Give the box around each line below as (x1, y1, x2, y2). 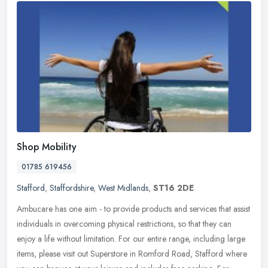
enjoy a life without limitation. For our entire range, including (17, 233, 225, 245)
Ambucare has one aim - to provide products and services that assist (17, 203, 250, 215)
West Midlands (98, 182, 148, 194)
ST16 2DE (153, 182, 194, 194)
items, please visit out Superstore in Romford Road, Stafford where (17, 248, 247, 260)
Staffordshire (50, 182, 93, 194)
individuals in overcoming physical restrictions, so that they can (17, 218, 232, 230)
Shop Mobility (17, 140, 77, 154)
